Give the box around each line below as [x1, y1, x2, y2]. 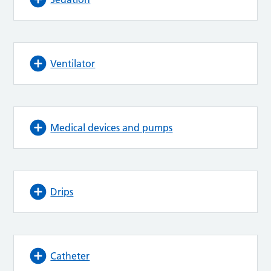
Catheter [50, 250, 90, 263]
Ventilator [50, 57, 96, 70]
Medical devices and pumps [50, 122, 173, 134]
